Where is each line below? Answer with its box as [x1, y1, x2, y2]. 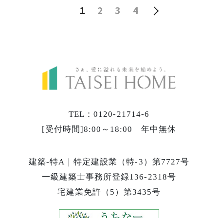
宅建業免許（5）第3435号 [57, 187, 161, 197]
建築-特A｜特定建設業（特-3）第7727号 [29, 157, 189, 166]
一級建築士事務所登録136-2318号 [42, 172, 176, 182]
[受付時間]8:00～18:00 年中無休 [41, 124, 177, 134]
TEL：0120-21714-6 [69, 109, 149, 119]
